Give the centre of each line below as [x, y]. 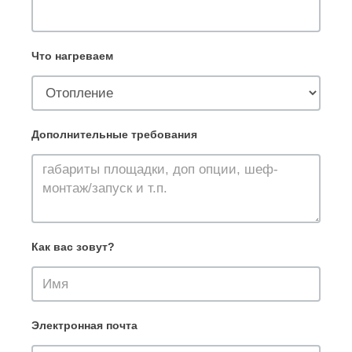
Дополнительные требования [114, 134]
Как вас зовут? [73, 247]
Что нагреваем [72, 56]
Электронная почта [84, 325]
